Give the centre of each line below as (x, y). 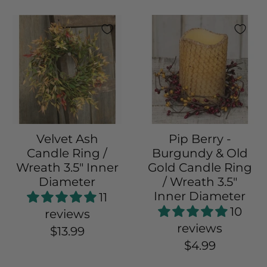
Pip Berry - (200, 139)
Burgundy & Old (200, 153)
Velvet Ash (67, 139)
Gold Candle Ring (200, 167)
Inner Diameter (200, 196)
